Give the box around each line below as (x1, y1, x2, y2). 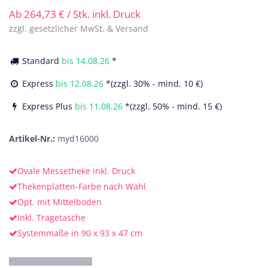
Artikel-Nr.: (9, 133, 57, 144)
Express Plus (56, 100, 72, 112)
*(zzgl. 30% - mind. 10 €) (106, 78, 203, 89)
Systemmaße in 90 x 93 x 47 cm (17, 227, 142, 239)
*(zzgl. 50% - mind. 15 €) (125, 100, 222, 112)
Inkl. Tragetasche (17, 212, 86, 223)
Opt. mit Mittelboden (17, 196, 102, 208)
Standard (22, 55, 59, 66)
